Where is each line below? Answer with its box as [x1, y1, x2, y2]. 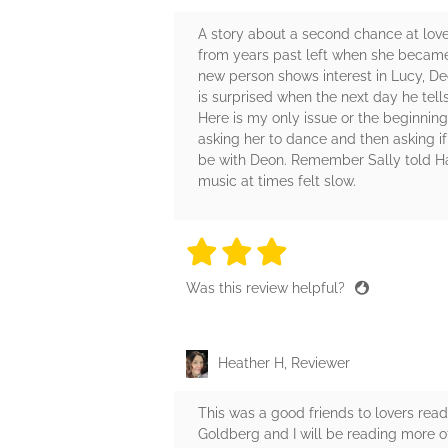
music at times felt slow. [198, 172, 356, 189]
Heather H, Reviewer [218, 354, 350, 371]
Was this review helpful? [186, 279, 349, 296]
